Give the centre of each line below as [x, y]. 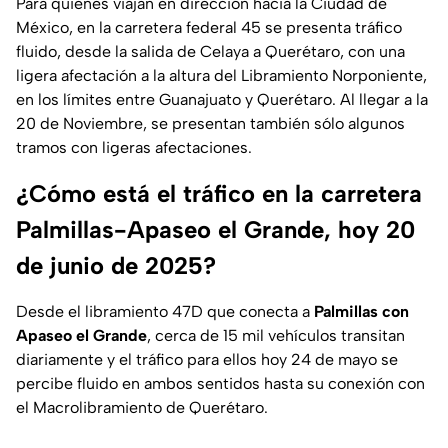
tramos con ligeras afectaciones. [134, 148]
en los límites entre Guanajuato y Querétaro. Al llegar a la [222, 100]
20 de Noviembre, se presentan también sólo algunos [210, 124]
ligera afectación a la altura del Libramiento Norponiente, [221, 76]
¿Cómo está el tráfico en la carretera [219, 194]
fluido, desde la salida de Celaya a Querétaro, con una [210, 52]
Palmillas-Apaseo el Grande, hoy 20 [215, 230]
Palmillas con [361, 312]
